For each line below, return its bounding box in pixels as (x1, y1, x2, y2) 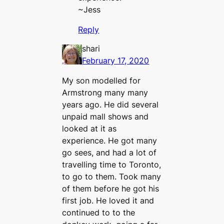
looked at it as (62, 123, 117, 133)
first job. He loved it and (62, 195, 154, 205)
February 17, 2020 (82, 55, 149, 65)
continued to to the (62, 207, 135, 217)
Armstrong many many (62, 87, 148, 97)
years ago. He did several (62, 99, 159, 109)
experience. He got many (62, 135, 157, 145)
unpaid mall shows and (62, 111, 149, 121)
